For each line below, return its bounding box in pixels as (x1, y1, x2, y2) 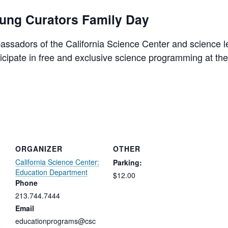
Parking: (112, 157, 142, 168)
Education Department (15, 167, 88, 178)
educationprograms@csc (15, 216, 96, 226)
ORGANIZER (15, 144, 63, 154)
